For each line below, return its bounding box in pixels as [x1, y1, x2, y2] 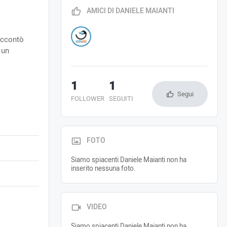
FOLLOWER [70, 93, 104, 103]
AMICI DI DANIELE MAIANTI [87, 6, 175, 17]
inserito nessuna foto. [70, 163, 136, 174]
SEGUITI [109, 93, 134, 103]
